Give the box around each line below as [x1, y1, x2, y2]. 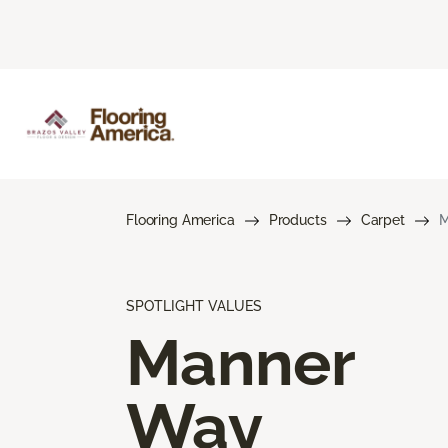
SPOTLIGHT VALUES [126, 297, 262, 314]
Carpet [360, 211, 405, 228]
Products [268, 211, 327, 228]
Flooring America [126, 211, 235, 228]
